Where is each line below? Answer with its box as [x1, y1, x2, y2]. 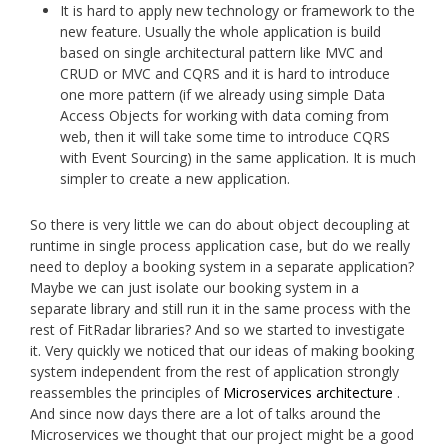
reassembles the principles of [30, 382, 223, 402]
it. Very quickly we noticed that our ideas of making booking [30, 340, 414, 360]
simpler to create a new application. [60, 168, 290, 188]
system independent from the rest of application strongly [30, 361, 399, 381]
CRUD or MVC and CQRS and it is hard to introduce [60, 63, 390, 83]
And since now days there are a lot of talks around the [30, 403, 381, 423]
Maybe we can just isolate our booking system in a [30, 277, 359, 297]
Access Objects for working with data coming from [60, 105, 389, 125]
